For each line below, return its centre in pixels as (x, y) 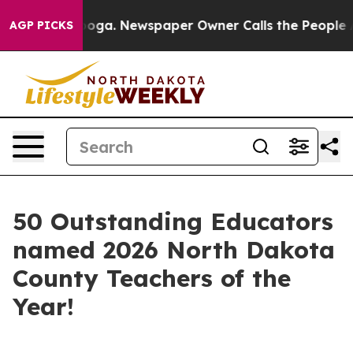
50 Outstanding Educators (173, 221)
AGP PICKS (41, 25)
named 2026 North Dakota (174, 250)
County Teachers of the (152, 278)
